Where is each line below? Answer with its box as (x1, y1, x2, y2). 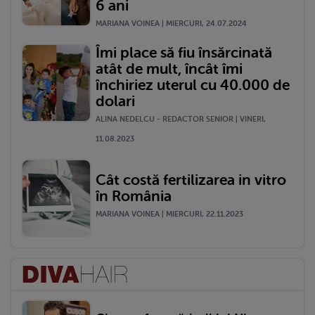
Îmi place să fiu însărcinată (96, 44, 272, 61)
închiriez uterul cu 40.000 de (96, 76, 290, 94)
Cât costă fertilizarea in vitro (96, 171, 286, 188)
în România (96, 187, 172, 205)
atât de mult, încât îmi (96, 60, 243, 77)
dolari (96, 92, 135, 110)
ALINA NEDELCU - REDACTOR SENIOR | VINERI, (96, 114, 266, 124)
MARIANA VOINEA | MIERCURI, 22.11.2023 (96, 209, 243, 219)
